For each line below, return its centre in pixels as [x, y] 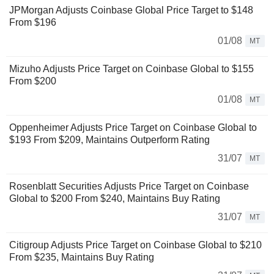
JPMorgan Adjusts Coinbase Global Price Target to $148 [131, 10]
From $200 [33, 81]
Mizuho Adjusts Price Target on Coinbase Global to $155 [131, 69]
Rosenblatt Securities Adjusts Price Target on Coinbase [129, 186]
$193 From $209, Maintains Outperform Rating [109, 140]
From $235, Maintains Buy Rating [82, 257]
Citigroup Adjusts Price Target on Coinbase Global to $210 [135, 245]
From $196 [33, 22]
